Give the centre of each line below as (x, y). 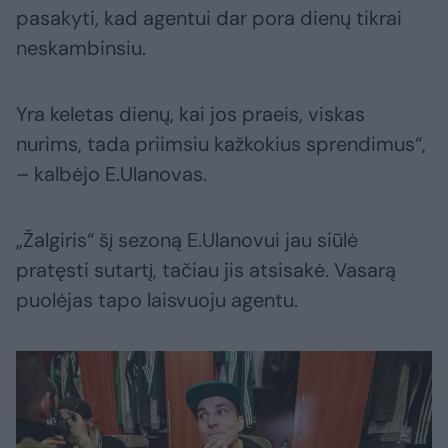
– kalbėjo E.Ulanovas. (111, 174)
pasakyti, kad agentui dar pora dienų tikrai (209, 18)
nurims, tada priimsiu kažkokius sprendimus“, (221, 144)
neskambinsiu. (81, 48)
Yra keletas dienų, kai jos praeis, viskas (190, 114)
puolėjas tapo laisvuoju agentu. (157, 300)
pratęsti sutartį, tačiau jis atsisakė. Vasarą (206, 270)
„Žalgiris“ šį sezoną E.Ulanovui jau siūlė (187, 240)
